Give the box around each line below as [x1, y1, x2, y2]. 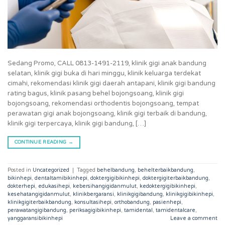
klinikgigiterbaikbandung [8, 199, 71, 206]
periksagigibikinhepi [69, 207, 121, 214]
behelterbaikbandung [138, 167, 193, 174]
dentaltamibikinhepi [35, 175, 87, 182]
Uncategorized [33, 167, 69, 174]
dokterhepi [8, 183, 35, 190]
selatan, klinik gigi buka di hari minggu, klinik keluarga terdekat [8, 69, 201, 78]
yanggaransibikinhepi [8, 215, 63, 222]
